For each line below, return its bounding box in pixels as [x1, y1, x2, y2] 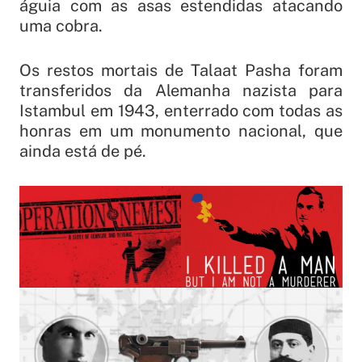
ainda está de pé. [19, 141, 146, 162]
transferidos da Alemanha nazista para [19, 81, 343, 101]
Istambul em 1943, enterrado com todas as [19, 101, 343, 121]
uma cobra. [19, 16, 103, 36]
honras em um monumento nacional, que [19, 121, 343, 141]
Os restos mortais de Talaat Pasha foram [19, 61, 343, 81]
